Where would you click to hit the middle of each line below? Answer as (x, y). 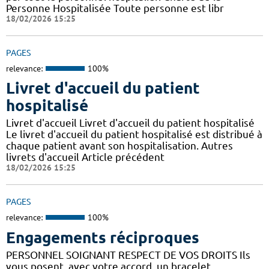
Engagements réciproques (103, 237)
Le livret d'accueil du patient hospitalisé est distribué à (134, 134)
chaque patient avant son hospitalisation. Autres (119, 146)
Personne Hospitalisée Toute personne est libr (115, 8)
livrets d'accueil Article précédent (85, 157)
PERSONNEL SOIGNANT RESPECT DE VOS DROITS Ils (128, 255)
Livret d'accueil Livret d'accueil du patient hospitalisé (130, 123)
